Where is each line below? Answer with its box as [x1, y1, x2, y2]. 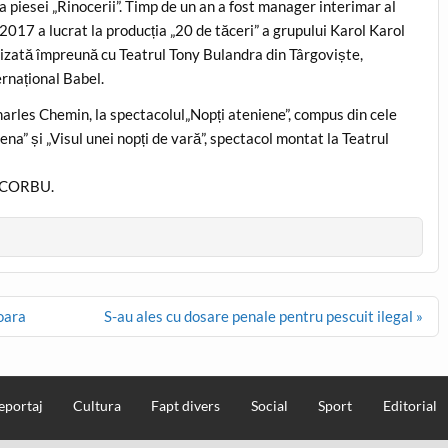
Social [250, 397, 288, 415]
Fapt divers [151, 397, 221, 415]
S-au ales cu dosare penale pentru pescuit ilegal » [104, 306, 424, 325]
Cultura [73, 397, 121, 415]
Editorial [382, 397, 437, 415]
